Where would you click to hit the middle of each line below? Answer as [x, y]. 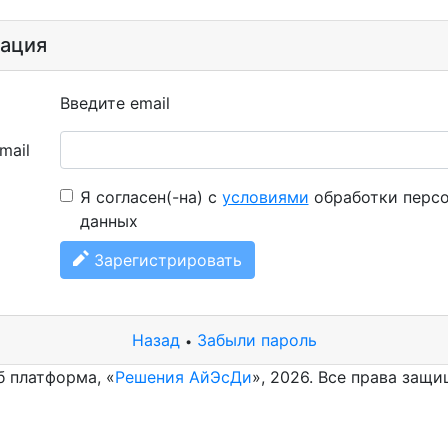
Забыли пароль [256, 340]
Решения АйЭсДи [183, 377]
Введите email [114, 103]
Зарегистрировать [165, 260]
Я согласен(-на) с [150, 197]
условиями [265, 197]
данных [108, 221]
